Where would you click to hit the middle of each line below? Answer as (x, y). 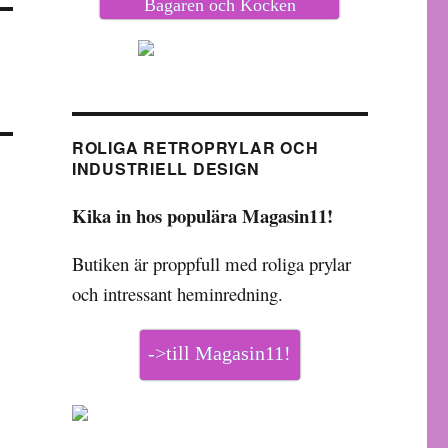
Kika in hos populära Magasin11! (202, 215)
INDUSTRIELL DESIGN (165, 168)
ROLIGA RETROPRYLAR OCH (195, 147)
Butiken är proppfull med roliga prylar (211, 263)
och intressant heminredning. (177, 293)
